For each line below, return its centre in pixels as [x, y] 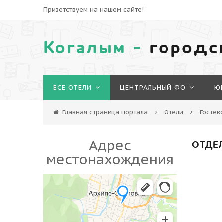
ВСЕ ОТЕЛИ [72, 87]
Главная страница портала [105, 112]
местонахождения [110, 159]
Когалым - [96, 48]
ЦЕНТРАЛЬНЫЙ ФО [153, 87]
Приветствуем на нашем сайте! [93, 10]
